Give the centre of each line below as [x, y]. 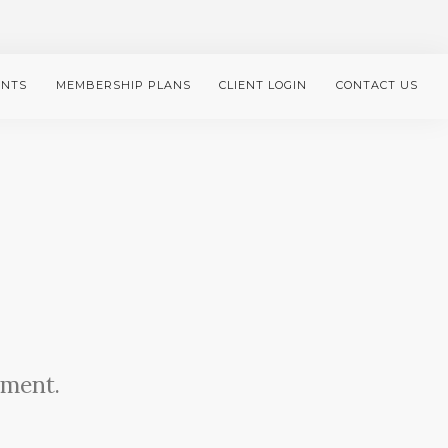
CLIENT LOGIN [263, 85]
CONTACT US [377, 85]
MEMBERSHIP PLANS [123, 85]
